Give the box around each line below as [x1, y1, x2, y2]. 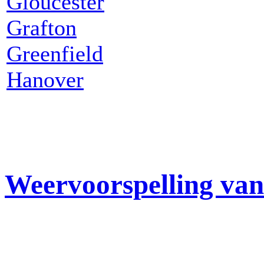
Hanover [6, 67, 84, 92]
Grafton [6, 15, 77, 40]
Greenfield [6, 41, 103, 66]
